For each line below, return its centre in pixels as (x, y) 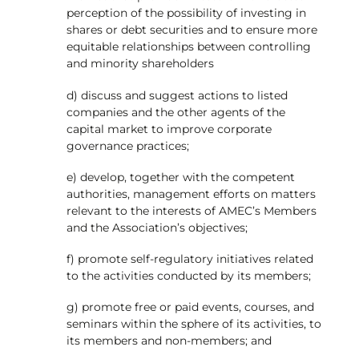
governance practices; (127, 145)
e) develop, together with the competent (180, 177)
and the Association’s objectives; (157, 227)
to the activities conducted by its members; (188, 275)
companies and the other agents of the (175, 112)
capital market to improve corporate (169, 129)
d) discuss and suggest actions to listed (177, 95)
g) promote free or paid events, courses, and (190, 307)
